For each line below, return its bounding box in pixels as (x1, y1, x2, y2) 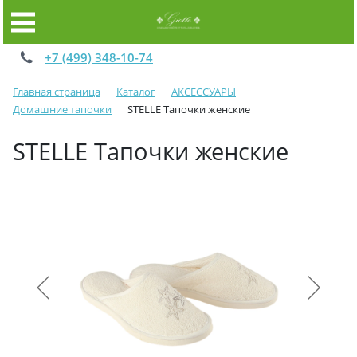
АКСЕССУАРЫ (171, 84, 236, 99)
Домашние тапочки (13, 102, 112, 116)
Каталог (116, 84, 155, 99)
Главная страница (13, 84, 100, 99)
